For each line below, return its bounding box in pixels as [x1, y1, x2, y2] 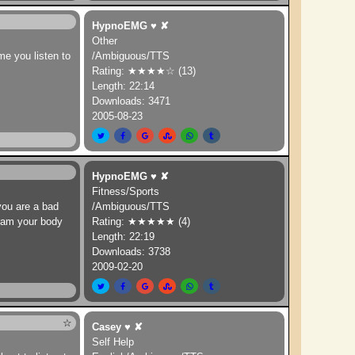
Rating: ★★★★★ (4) [92, 216, 191, 227]
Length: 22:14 [92, 80, 155, 92]
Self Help [92, 336, 135, 348]
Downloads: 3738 [92, 246, 171, 258]
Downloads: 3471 [92, 95, 171, 107]
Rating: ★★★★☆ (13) [92, 65, 197, 77]
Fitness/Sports [92, 185, 160, 197]
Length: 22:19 [92, 231, 155, 242]
